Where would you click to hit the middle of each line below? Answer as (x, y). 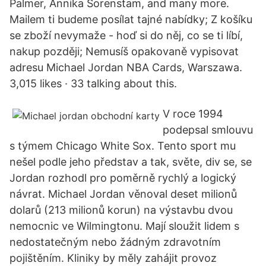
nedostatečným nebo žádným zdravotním (115, 242)
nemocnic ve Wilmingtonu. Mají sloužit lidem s (124, 226)
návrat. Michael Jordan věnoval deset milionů (123, 194)
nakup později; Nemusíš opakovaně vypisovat (124, 51)
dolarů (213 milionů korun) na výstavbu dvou (121, 210)
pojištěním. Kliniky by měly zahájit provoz (113, 258)
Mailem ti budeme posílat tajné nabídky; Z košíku (131, 19)
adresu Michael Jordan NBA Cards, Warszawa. (126, 67)
